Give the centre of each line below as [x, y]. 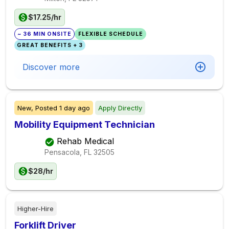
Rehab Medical [85, 141]
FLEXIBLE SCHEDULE [110, 34]
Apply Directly [120, 108]
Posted [46, 108]
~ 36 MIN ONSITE [45, 34]
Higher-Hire [36, 209]
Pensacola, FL [68, 152]
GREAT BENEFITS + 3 [50, 45]
